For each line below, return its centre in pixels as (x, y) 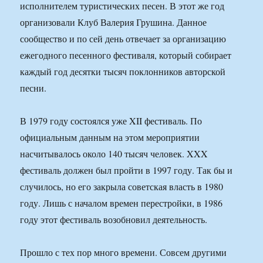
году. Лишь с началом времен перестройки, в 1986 (122, 203)
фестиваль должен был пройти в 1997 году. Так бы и (127, 170)
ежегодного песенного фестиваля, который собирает (126, 55)
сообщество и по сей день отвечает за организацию (123, 39)
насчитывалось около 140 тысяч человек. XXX (114, 154)
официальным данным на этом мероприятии (110, 137)
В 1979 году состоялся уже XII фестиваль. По (111, 121)
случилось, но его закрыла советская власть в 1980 (122, 187)
